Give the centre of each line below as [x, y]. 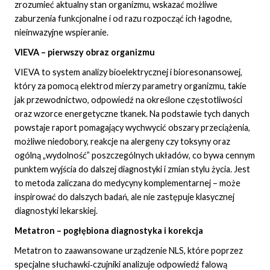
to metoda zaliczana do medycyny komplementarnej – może [127, 183]
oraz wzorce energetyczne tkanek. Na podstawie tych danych [132, 114]
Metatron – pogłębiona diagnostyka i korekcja [109, 231]
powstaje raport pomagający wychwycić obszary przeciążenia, [132, 128]
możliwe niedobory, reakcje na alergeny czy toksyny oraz [122, 142]
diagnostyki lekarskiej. [56, 211]
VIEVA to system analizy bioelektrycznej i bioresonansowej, [128, 72]
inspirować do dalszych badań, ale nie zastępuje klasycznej [124, 197]
